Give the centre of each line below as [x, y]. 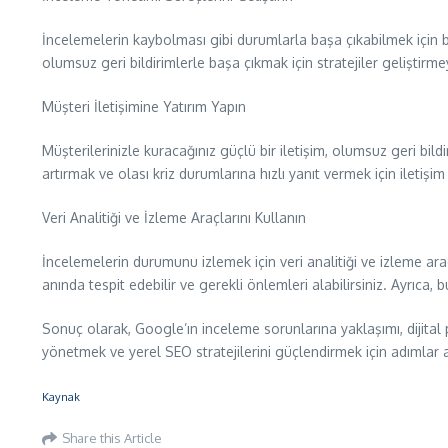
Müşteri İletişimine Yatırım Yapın [144, 107]
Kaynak [61, 397]
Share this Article [112, 437]
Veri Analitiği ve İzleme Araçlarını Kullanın [174, 218]
